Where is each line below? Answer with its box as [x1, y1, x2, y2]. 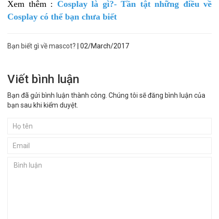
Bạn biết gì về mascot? [7, 42, 76, 50]
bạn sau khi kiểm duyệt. [7, 101, 78, 109]
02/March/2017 [80, 42, 129, 50]
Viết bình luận [7, 72, 79, 86]
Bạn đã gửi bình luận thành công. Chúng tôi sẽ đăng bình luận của [7, 91, 205, 99]
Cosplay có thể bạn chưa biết [7, 12, 117, 22]
